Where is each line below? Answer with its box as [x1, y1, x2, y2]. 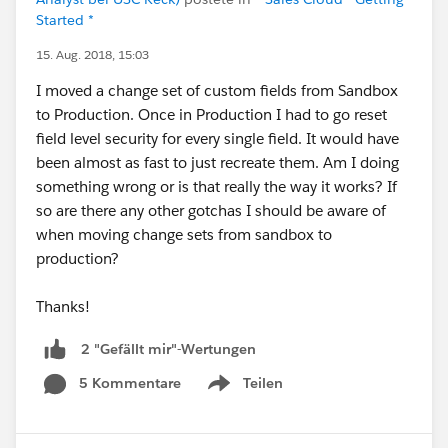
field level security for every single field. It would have [36, 129, 399, 149]
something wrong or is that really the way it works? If [36, 177, 397, 197]
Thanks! [36, 297, 90, 317]
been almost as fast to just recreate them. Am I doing [36, 153, 399, 173]
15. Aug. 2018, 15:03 [36, 46, 149, 64]
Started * [36, 11, 94, 30]
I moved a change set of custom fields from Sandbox [36, 81, 398, 101]
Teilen [243, 374, 283, 393]
